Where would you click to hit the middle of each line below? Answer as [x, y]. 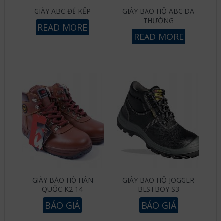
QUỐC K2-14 [63, 189]
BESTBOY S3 [159, 189]
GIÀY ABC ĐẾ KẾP [63, 11]
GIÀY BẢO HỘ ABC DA [159, 11]
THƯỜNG [159, 21]
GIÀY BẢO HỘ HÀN [62, 180]
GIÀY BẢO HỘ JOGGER [159, 180]
